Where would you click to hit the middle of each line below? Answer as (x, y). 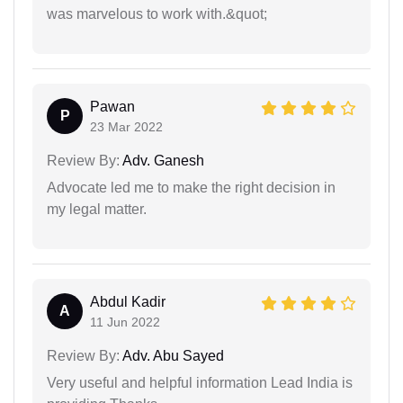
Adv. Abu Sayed (172, 355)
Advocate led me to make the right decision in (191, 187)
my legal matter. (97, 209)
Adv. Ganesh (162, 160)
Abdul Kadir (128, 301)
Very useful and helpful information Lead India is (200, 382)
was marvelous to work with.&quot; (157, 13)
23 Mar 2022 (126, 126)
